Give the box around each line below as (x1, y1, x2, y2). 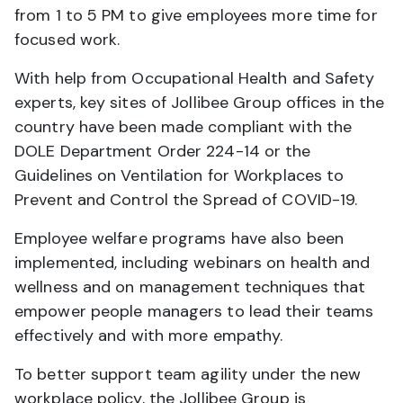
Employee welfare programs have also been (14, 227, 345, 249)
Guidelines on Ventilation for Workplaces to (14, 164, 345, 186)
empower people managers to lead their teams (14, 300, 374, 322)
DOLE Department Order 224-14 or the (14, 139, 311, 162)
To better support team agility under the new (14, 363, 362, 385)
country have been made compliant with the (14, 115, 353, 138)
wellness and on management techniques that (14, 275, 366, 298)
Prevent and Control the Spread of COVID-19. (14, 188, 358, 210)
